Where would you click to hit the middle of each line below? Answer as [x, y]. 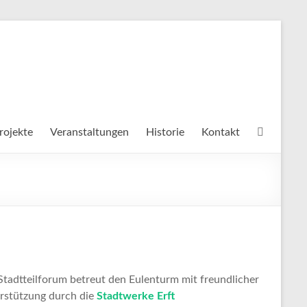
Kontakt [221, 132]
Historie [165, 132]
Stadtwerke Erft [136, 296]
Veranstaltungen [89, 132]
